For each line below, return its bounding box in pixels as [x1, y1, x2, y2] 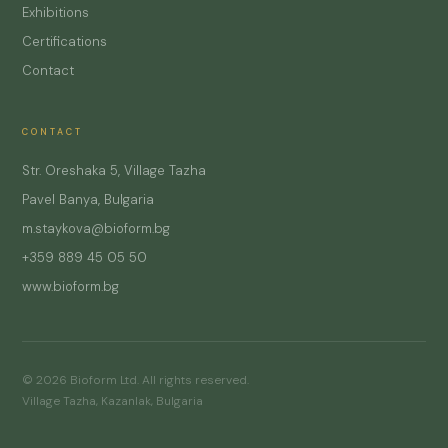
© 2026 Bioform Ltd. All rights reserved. [22, 372, 250, 388]
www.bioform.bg [22, 278, 120, 295]
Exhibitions [22, 4, 90, 21]
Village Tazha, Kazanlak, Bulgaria [22, 393, 204, 409]
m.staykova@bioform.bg [22, 220, 171, 237]
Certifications [22, 33, 108, 50]
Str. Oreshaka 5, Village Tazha [22, 162, 207, 179]
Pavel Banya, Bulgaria [22, 191, 155, 208]
